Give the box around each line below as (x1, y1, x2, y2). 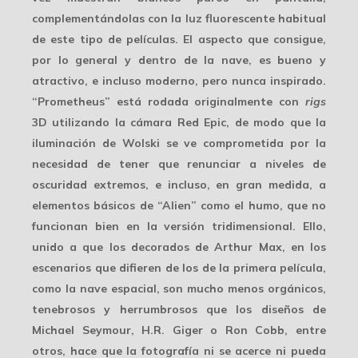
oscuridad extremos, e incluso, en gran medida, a (32, 177, 326, 192)
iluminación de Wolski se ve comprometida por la (32, 135, 326, 150)
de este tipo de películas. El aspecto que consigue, (32, 31, 326, 46)
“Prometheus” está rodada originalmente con (32, 93, 305, 109)
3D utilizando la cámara (32, 114, 177, 129)
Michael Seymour (32, 322, 131, 337)
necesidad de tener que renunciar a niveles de (32, 156, 326, 171)
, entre (284, 322, 327, 337)
